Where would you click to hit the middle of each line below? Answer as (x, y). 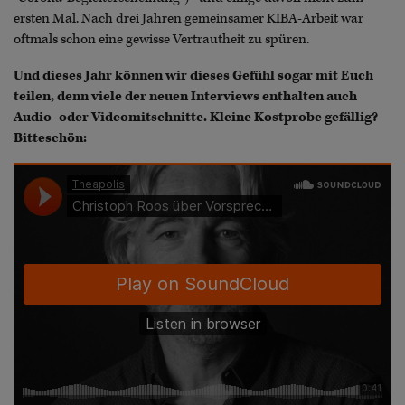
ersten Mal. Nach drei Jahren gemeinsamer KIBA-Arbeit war (188, 19)
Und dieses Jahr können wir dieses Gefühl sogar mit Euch (193, 75)
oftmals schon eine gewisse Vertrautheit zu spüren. (161, 40)
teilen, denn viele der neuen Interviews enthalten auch (185, 96)
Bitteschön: (50, 137)
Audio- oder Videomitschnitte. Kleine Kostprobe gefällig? (196, 117)
